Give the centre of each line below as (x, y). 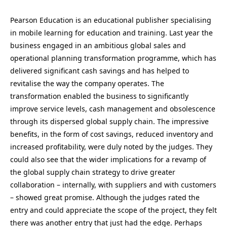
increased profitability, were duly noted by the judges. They (111, 146)
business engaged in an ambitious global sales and (98, 45)
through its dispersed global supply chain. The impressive (109, 121)
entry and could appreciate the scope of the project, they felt (113, 210)
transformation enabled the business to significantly (99, 96)
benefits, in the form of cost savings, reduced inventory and (112, 134)
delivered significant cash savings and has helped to (100, 70)
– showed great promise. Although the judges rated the (105, 197)
